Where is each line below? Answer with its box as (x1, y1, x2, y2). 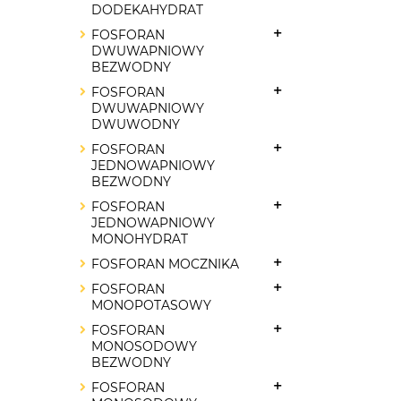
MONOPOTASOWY (91, 297, 211, 313)
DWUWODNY (91, 116, 180, 132)
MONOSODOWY (91, 338, 197, 354)
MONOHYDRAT (91, 231, 188, 247)
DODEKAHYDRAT (91, 2, 203, 18)
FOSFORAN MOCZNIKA (91, 256, 239, 272)
